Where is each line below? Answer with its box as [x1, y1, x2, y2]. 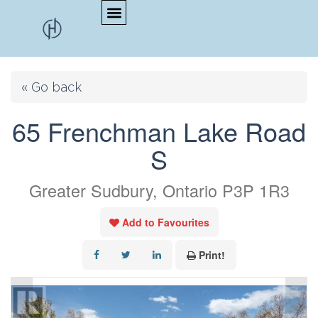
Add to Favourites [121, 215, 209, 229]
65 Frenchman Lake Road [12, 113, 306, 149]
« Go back [21, 79, 82, 94]
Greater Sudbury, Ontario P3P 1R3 [28, 178, 290, 202]
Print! [198, 248, 225, 262]
